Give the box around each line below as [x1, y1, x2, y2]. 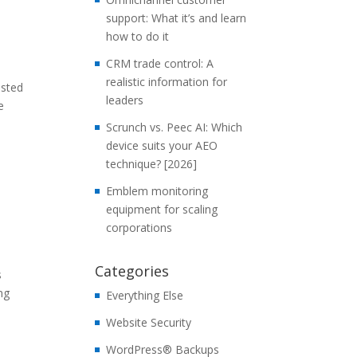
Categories [95, 261, 170, 280]
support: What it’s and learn [106, 10, 247, 25]
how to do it [106, 29, 170, 44]
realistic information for [106, 74, 228, 89]
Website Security [106, 315, 192, 330]
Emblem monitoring [106, 183, 209, 198]
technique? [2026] [106, 156, 198, 171]
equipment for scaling [106, 202, 218, 217]
